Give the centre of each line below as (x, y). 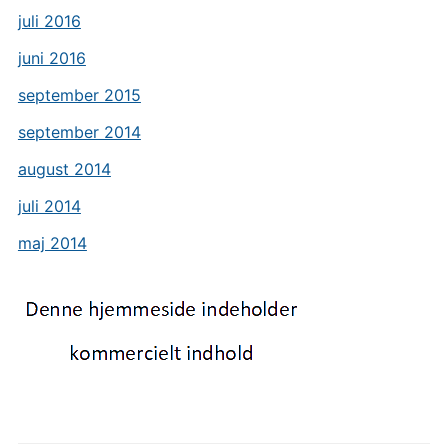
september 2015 (79, 95)
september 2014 (79, 132)
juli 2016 (49, 21)
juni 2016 (51, 58)
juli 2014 (49, 206)
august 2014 (64, 169)
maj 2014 (52, 243)
